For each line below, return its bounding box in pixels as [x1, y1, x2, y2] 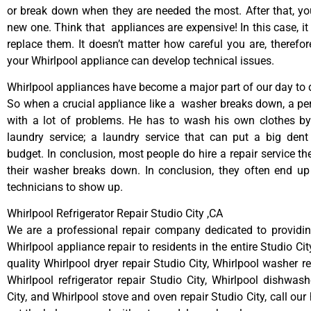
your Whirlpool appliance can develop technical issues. [7, 53, 274, 67]
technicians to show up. [7, 180, 123, 194]
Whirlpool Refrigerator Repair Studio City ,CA [7, 207, 223, 221]
